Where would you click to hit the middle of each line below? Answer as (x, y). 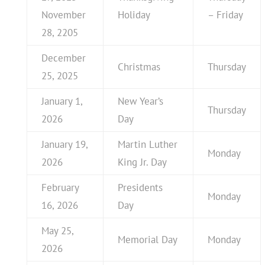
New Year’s (140, 101)
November (63, 14)
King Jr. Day (142, 162)
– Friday (225, 14)
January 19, (64, 144)
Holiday (134, 14)
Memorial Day (147, 239)
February (60, 187)
